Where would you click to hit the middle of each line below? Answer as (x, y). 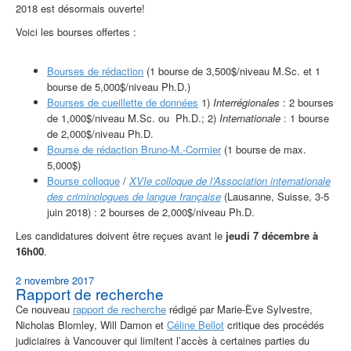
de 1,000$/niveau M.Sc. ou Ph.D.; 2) (133, 118)
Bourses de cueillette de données (123, 103)
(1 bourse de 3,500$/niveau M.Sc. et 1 (232, 71)
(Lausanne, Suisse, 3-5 (275, 197)
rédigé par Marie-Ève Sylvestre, (239, 309)
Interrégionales (246, 103)
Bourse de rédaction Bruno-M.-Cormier (134, 150)
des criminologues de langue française (134, 197)
